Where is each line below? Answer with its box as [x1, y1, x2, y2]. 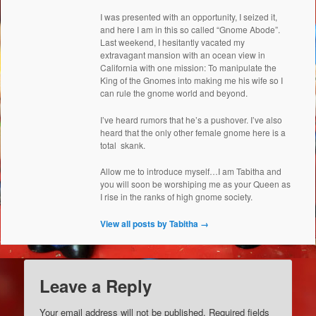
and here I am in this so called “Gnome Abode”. [100, 23, 281, 36]
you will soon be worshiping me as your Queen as [100, 178, 291, 190]
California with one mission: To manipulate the [100, 61, 277, 74]
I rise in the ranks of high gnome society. [100, 190, 253, 203]
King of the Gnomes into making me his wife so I [100, 74, 284, 87]
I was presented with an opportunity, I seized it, [100, 11, 278, 23]
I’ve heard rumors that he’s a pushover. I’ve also [100, 113, 283, 126]
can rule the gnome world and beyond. [100, 87, 248, 99]
